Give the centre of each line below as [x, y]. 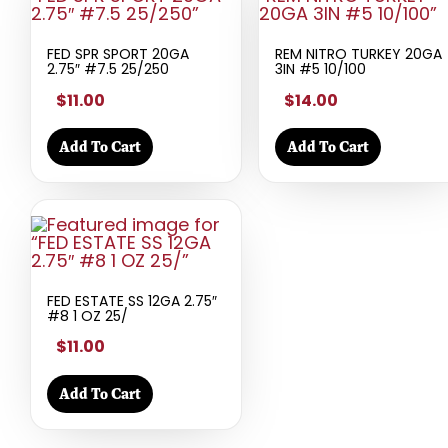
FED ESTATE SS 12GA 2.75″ [132, 300]
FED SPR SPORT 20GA [118, 54]
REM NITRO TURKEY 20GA [358, 54]
